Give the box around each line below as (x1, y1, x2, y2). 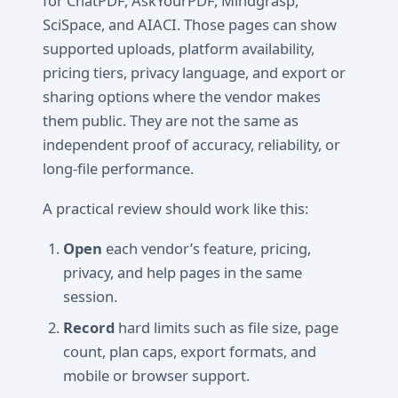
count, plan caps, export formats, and (63, 340, 317, 362)
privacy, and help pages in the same (63, 262, 303, 283)
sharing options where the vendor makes (43, 85, 321, 107)
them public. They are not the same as (43, 109, 298, 131)
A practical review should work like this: (43, 198, 308, 219)
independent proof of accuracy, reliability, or (43, 133, 340, 155)
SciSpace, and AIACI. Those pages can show (43, 13, 337, 35)
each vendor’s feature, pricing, (102, 238, 312, 259)
